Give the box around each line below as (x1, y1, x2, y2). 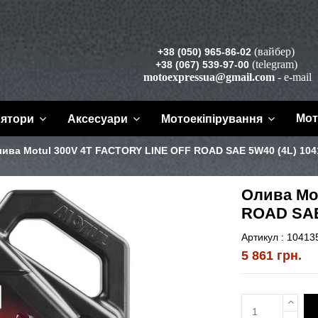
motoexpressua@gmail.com (143, 70, 275, 83)
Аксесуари (67, 112, 131, 125)
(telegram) (251, 57, 297, 70)
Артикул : (241, 231, 284, 243)
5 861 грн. (241, 248, 302, 263)
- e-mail (278, 70, 312, 83)
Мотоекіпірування (160, 112, 265, 125)
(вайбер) (254, 45, 295, 57)
